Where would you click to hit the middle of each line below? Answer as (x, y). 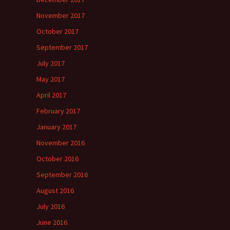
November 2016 (61, 143)
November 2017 (61, 15)
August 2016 (55, 190)
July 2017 (51, 63)
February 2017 (58, 111)
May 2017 (51, 79)
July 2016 (51, 206)
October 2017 (57, 31)
